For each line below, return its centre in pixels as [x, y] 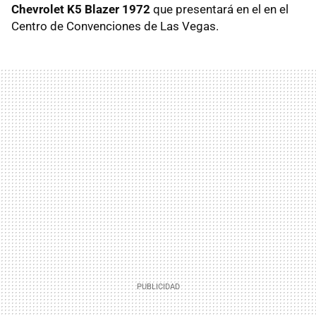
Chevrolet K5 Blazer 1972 [81, 9]
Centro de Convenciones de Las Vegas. [115, 26]
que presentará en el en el [219, 9]
